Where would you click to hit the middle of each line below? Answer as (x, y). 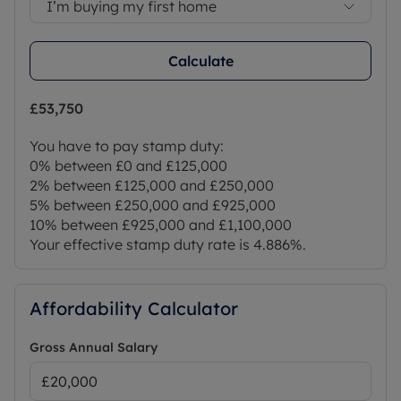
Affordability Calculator (134, 309)
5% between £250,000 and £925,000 (153, 205)
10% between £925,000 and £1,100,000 (161, 225)
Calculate (200, 61)
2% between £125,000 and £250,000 (152, 186)
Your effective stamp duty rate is (141, 245)
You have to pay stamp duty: (127, 146)
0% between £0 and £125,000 (128, 166)
